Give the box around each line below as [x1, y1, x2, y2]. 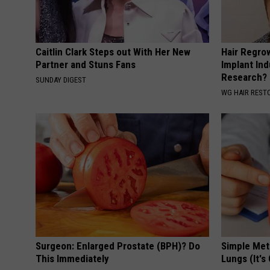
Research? [221, 71, 268, 84]
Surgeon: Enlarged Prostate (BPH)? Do [36, 240, 200, 253]
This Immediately [36, 253, 109, 265]
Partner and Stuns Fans [36, 58, 136, 71]
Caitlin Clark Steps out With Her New [36, 46, 190, 58]
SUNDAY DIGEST [36, 75, 86, 85]
